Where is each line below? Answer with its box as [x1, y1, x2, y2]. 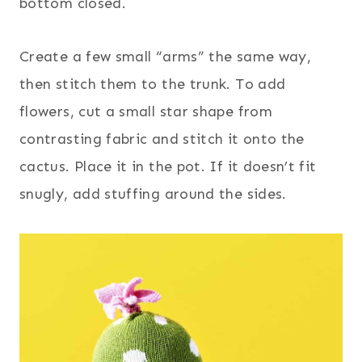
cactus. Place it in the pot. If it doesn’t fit [19, 157, 317, 175]
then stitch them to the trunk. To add [19, 74, 286, 93]
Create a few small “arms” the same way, [19, 47, 312, 65]
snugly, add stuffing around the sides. [19, 184, 287, 203]
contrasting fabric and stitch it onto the [19, 129, 305, 148]
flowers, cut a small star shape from [19, 102, 272, 120]
